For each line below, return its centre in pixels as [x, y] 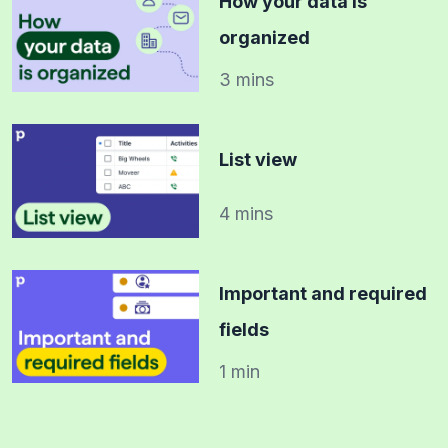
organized [264, 38]
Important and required [322, 293]
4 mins [245, 213]
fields [243, 329]
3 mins [246, 80]
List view [257, 159]
